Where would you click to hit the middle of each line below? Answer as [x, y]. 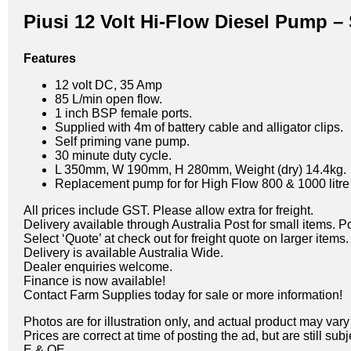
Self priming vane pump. [122, 141]
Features [50, 58]
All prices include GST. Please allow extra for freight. [168, 210]
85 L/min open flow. [109, 99]
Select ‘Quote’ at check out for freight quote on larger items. [186, 238]
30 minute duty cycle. [113, 155]
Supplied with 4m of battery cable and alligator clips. [199, 127]
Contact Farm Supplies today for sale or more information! [183, 295]
